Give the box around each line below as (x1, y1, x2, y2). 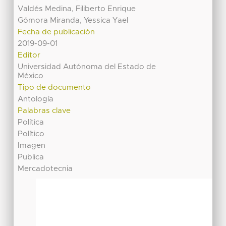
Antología (18, 95, 54, 103)
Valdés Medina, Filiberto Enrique (18, 5, 136, 13)
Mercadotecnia (18, 164, 73, 173)
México (18, 72, 44, 80)
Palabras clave (18, 106, 71, 115)
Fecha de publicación (18, 28, 95, 36)
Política (18, 118, 44, 126)
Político (18, 130, 45, 138)
